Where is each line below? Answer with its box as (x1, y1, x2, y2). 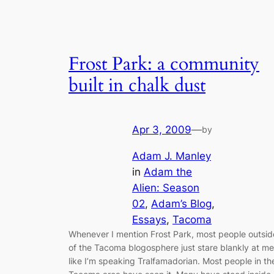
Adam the (144, 165, 192, 178)
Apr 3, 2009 (132, 123, 191, 136)
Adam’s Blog (151, 197, 212, 210)
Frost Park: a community (68, 51, 259, 76)
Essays (132, 213, 166, 226)
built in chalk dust (68, 73, 206, 98)
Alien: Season (132, 181, 199, 194)
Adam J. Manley (132, 149, 211, 162)
